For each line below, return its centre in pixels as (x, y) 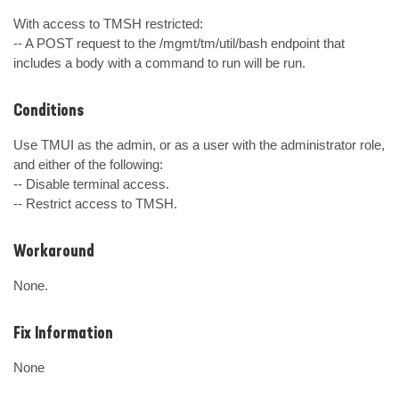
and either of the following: (88, 164)
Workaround (54, 252)
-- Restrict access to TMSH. (95, 204)
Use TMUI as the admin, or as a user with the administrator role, (199, 145)
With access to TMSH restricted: (108, 24)
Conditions (49, 111)
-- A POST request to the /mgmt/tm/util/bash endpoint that (179, 43)
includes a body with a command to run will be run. (159, 63)
